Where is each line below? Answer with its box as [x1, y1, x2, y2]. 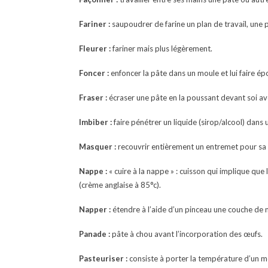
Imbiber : [79, 117, 112, 127]
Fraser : [79, 93, 107, 102]
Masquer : [79, 142, 116, 151]
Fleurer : [79, 44, 111, 53]
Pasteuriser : [79, 254, 127, 263]
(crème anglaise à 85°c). [79, 180, 161, 190]
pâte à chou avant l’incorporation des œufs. [110, 229, 263, 239]
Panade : [79, 229, 110, 239]
